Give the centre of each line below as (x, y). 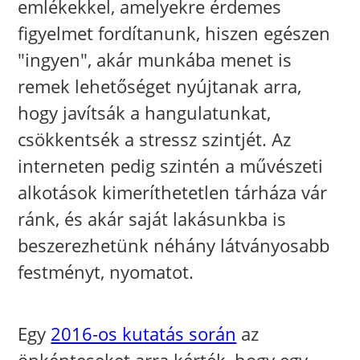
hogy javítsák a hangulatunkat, (145, 113)
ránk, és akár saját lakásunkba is (152, 219)
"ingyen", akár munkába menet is (155, 60)
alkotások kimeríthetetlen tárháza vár (173, 192)
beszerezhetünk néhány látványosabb (174, 245)
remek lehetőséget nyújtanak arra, (160, 86)
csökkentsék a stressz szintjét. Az (155, 139)
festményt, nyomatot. (106, 272)
